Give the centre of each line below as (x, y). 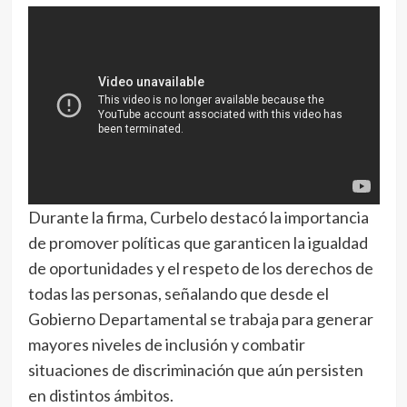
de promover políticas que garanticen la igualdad (198, 242)
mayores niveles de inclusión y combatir (166, 344)
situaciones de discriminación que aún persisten (195, 369)
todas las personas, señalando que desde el (178, 293)
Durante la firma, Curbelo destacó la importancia (198, 217)
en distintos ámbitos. (100, 395)
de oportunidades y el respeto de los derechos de (200, 268)
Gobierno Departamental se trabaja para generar (200, 318)
